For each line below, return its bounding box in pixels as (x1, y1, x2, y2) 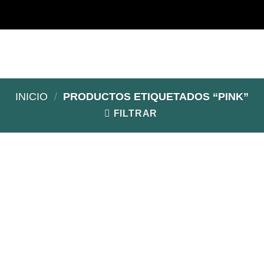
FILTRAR (113, 108, 158, 118)
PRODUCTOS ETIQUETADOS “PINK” (60, 90, 249, 103)
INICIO (15, 90, 48, 103)
